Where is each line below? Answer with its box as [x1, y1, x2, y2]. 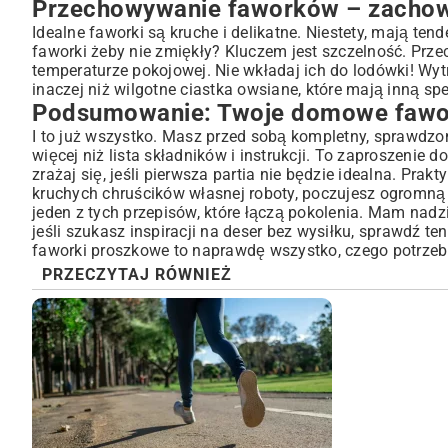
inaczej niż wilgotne [32, 80, 181, 99]
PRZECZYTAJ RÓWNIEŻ [42, 265, 232, 284]
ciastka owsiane [180, 80, 298, 99]
